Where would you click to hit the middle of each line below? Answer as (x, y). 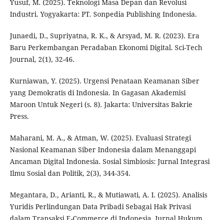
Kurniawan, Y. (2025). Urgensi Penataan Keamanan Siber (104, 81)
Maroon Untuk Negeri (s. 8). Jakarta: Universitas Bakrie (101, 105)
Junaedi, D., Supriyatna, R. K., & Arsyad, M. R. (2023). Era (104, 36)
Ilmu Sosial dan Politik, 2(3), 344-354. (70, 173)
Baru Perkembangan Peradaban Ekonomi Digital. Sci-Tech (106, 48)
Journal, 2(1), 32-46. (42, 59)
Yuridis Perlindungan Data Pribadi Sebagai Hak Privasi (100, 207)
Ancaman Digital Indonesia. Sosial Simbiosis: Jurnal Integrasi (110, 162)
